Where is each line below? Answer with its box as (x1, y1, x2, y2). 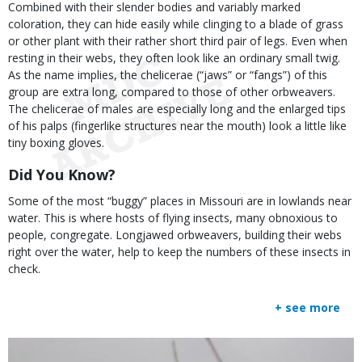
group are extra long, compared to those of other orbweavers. (8, 84, 335, 99)
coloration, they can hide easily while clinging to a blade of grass (8, 16, 343, 32)
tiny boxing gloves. (8, 135, 104, 150)
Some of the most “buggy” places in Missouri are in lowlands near (8, 193, 351, 208)
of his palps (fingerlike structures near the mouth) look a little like (8, 118, 347, 133)
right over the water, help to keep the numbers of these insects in (8, 244, 351, 259)
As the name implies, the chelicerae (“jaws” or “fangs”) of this (8, 67, 327, 82)
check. (8, 261, 40, 276)
